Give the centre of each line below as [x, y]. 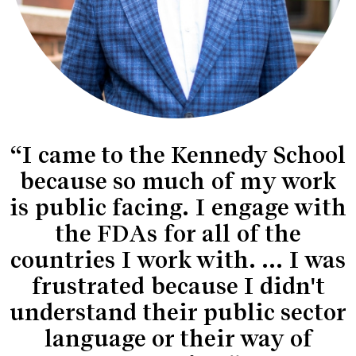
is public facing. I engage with [178, 207]
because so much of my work [178, 181]
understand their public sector [178, 312]
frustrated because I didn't [178, 286]
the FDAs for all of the [178, 234]
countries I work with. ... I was [178, 260]
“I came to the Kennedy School [178, 155]
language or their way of [178, 339]
